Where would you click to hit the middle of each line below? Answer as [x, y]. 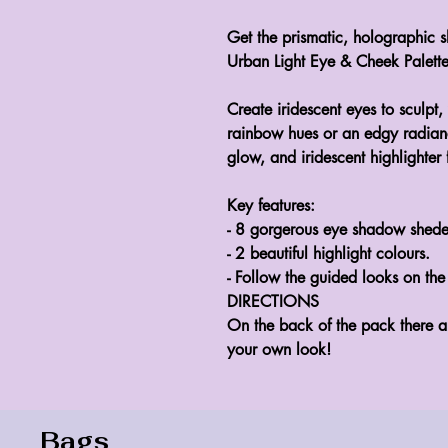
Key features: [271, 206]
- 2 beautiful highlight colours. [328, 254]
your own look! [279, 350]
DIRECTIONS [273, 302]
